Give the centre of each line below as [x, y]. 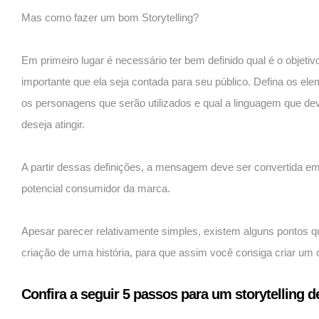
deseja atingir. [53, 125]
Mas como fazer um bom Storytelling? [110, 18]
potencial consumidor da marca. [96, 189]
